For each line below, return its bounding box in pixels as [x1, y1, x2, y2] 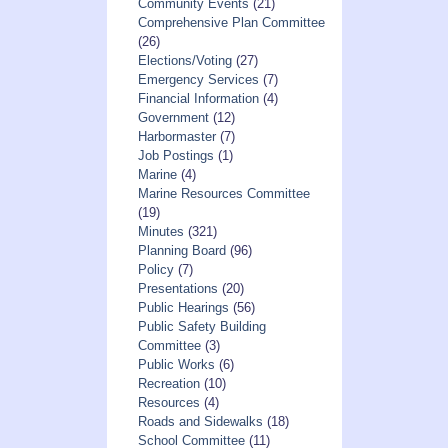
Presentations [137, 281, 218, 297]
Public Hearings [137, 300, 229, 316]
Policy [137, 262, 174, 278]
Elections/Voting [137, 53, 232, 69]
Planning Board [137, 243, 226, 259]
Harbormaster [137, 129, 216, 145]
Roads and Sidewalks [137, 414, 263, 430]
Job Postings [137, 148, 214, 164]
